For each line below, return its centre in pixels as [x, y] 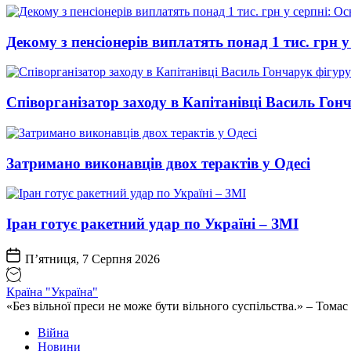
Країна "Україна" [52, 291]
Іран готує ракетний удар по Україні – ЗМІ [152, 224]
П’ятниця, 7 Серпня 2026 [91, 259]
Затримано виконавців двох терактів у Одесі [158, 163]
